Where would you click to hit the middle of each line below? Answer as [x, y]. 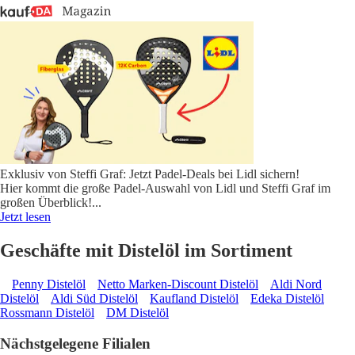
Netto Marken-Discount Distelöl [178, 284]
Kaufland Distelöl [194, 299]
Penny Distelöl [49, 284]
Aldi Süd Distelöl [94, 299]
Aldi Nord [296, 284]
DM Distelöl [137, 313]
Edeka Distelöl [287, 299]
